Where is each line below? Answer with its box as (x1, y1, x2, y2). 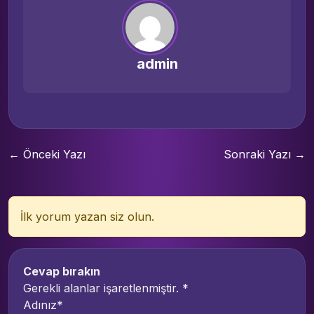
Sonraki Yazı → (224, 147, 306, 162)
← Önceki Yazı (8, 147, 86, 162)
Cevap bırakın (23, 264, 100, 279)
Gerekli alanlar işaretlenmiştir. (23, 281, 182, 296)
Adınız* (23, 298, 63, 313)
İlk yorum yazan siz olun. (20, 210, 154, 224)
